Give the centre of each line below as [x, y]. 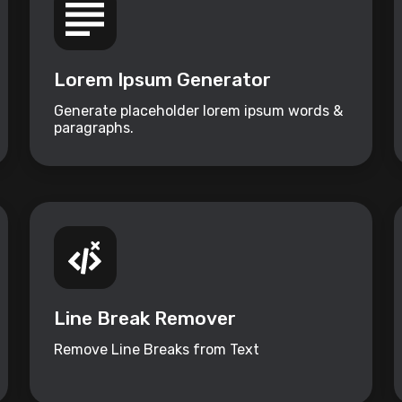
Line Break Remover [144, 319]
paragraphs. [93, 128]
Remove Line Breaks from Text [156, 350]
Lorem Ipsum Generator [162, 80]
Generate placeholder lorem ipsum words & [198, 111]
